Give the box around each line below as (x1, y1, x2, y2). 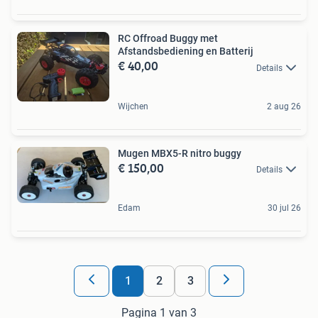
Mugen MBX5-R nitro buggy (118, 147, 241, 159)
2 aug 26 (267, 101, 301, 111)
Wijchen (118, 101, 148, 111)
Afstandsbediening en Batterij (118, 45, 253, 57)
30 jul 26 (268, 202, 301, 213)
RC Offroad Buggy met (118, 33, 218, 45)
